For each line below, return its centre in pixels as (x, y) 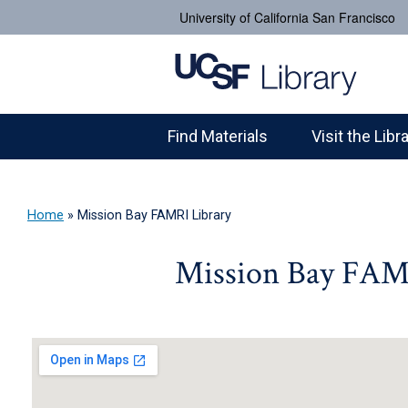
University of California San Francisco (287, 17)
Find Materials (218, 136)
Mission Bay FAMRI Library (154, 215)
